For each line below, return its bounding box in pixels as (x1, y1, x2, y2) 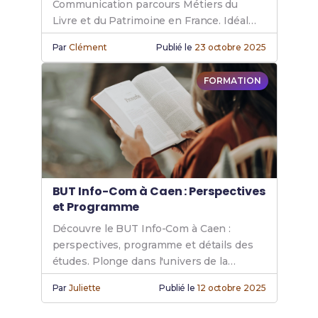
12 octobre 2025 (197, 283, 266, 294)
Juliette (69, 283, 102, 294)
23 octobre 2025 (194, 42, 266, 53)
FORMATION (204, 75, 261, 87)
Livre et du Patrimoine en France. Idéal (52, 14, 248, 28)
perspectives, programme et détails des (52, 238, 253, 252)
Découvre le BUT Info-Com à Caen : (52, 222, 231, 236)
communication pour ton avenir (52, 271, 213, 285)
